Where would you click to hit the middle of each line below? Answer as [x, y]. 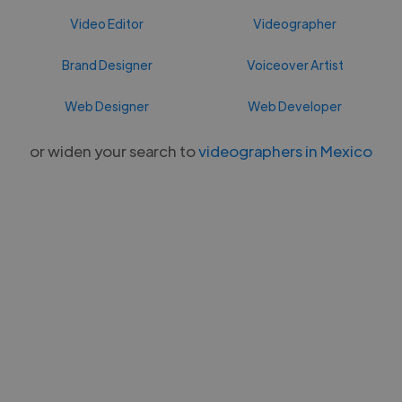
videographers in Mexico [285, 150]
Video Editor [107, 23]
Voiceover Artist [295, 64]
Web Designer [107, 105]
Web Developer [295, 105]
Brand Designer [107, 64]
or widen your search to [114, 150]
